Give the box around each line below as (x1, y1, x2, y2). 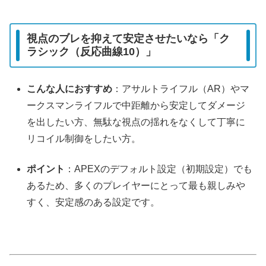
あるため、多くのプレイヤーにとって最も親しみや (27, 180, 246, 191)
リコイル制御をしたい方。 (27, 134, 141, 144)
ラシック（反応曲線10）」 (27, 46, 156, 58)
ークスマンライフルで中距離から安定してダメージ (27, 100, 246, 111)
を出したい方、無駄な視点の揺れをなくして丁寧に (27, 117, 246, 128)
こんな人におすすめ (27, 84, 113, 94)
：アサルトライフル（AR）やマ (112, 84, 250, 94)
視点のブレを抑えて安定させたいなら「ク (27, 33, 230, 45)
